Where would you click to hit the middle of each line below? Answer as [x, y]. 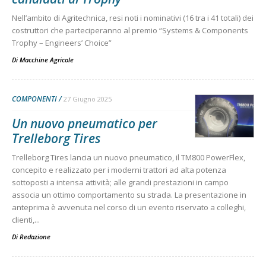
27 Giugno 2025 [88, 99]
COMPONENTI [34, 99]
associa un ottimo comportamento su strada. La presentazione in [129, 194]
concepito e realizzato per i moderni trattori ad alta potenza [119, 170]
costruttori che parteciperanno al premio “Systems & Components [130, 30]
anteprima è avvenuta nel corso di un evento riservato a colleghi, [129, 207]
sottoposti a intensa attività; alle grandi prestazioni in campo [120, 182]
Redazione [35, 236]
